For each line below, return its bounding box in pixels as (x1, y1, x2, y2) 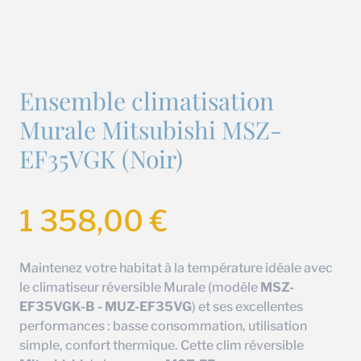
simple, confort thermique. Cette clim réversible (19, 338, 304, 354)
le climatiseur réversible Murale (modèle (19, 280, 260, 296)
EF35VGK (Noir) (19, 143, 183, 176)
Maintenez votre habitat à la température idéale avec (19, 260, 333, 276)
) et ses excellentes (192, 299, 303, 315)
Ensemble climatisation (19, 85, 274, 118)
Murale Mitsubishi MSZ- (19, 114, 282, 147)
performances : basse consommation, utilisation (19, 318, 307, 334)
